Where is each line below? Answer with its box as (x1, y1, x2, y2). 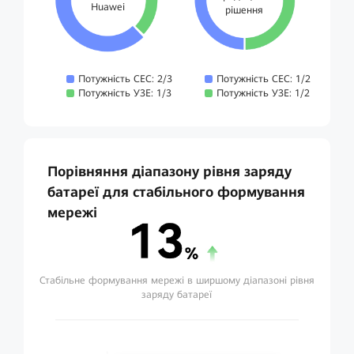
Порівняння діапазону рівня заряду (47, 164, 292, 180)
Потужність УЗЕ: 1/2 (216, 87, 310, 100)
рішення (225, 4, 264, 17)
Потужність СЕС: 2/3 (78, 73, 173, 85)
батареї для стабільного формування (47, 184, 305, 201)
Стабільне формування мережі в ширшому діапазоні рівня (39, 274, 314, 287)
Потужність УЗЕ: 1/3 (78, 87, 172, 100)
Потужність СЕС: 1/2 (216, 73, 311, 85)
